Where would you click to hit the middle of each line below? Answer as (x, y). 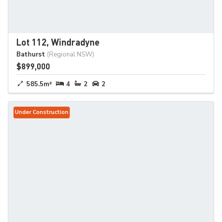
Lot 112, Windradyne (58, 42)
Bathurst (31, 55)
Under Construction (42, 112)
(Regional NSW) (71, 55)
